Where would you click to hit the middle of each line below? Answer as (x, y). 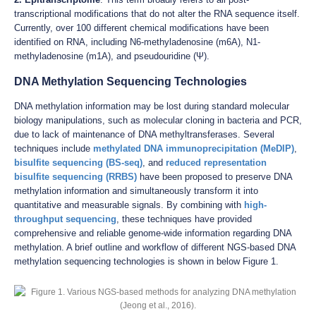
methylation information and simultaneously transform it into (136, 190)
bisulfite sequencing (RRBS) (75, 176)
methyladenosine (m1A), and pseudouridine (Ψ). (112, 56)
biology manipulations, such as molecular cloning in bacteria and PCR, (158, 120)
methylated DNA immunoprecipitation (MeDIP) (194, 148)
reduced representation (216, 162)
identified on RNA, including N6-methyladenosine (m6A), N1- (137, 42)
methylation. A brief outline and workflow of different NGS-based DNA (155, 247)
